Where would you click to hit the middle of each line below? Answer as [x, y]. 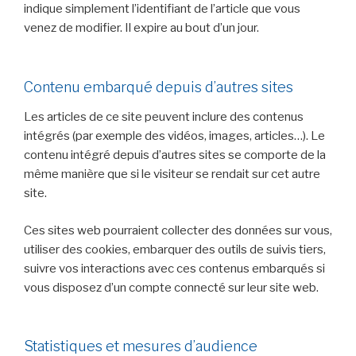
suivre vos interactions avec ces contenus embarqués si [174, 268]
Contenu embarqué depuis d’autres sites [159, 87]
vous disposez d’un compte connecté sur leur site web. [171, 287]
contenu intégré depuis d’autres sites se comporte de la [175, 155]
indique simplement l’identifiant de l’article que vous [162, 9]
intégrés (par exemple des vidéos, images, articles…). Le [174, 136]
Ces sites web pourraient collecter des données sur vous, [178, 230]
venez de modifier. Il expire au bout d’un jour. [141, 28]
